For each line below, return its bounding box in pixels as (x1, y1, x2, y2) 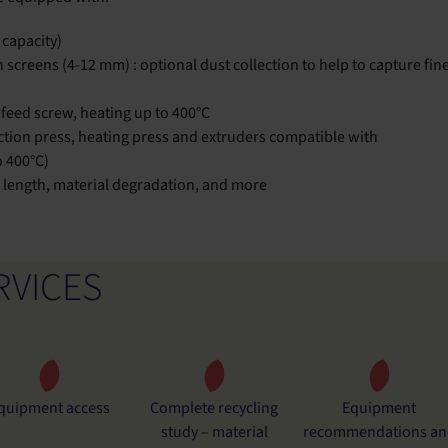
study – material (160, 421, 268, 444)
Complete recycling (150, 397, 279, 420)
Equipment (342, 397, 417, 420)
